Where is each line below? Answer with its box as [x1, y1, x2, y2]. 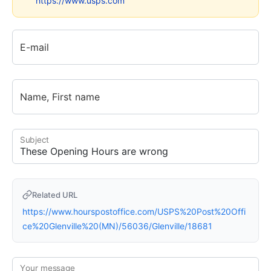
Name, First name [20, 90, 100, 103]
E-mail [20, 41, 49, 53]
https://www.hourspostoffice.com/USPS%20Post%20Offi [22, 206, 246, 217]
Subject [20, 134, 50, 145]
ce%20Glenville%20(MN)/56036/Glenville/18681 [22, 220, 212, 231]
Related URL [32, 189, 77, 200]
